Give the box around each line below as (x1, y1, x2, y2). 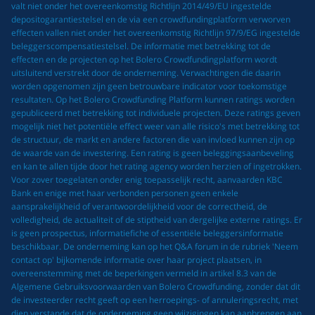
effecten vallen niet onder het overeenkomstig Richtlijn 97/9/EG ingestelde (11, 26, 300, 39)
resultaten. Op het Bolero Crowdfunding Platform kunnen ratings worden (11, 93, 295, 105)
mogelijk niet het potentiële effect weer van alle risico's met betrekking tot (11, 120, 300, 132)
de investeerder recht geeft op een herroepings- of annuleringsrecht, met (11, 293, 298, 306)
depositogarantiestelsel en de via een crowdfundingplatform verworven (11, 13, 290, 25)
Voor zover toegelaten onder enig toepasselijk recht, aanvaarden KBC (11, 173, 283, 186)
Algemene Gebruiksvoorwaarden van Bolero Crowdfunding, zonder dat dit (11, 280, 300, 292)
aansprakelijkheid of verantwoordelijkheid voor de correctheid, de (11, 200, 267, 212)
